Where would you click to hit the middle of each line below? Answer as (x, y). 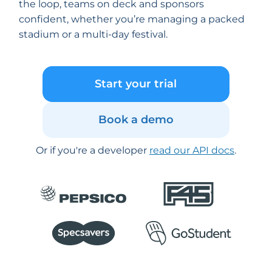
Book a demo (136, 120)
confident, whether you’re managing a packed (132, 19)
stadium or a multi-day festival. (93, 34)
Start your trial (136, 84)
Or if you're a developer (93, 150)
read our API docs (192, 150)
